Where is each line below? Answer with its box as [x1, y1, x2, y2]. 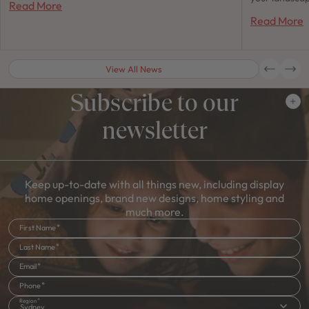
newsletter [101, 115, 208, 144]
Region [19, 297, 37, 305]
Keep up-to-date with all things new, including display [25, 177, 284, 192]
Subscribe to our [70, 88, 239, 117]
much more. [125, 205, 184, 219]
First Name [19, 223, 56, 233]
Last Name [19, 242, 55, 252]
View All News [106, 63, 162, 75]
